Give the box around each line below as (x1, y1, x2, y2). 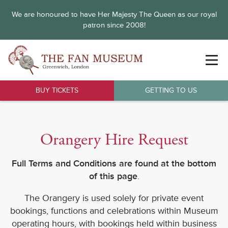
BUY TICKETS (36, 86, 78, 95)
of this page (89, 170, 137, 182)
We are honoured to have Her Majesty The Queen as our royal (11, 10, 217, 19)
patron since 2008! (82, 20, 146, 30)
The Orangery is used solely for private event (24, 192, 204, 204)
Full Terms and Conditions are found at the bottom (12, 158, 216, 169)
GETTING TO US (145, 86, 197, 95)
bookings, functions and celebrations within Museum (10, 205, 218, 216)
